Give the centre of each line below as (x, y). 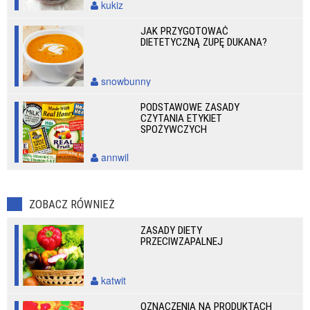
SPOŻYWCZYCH (174, 129)
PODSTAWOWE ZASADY (190, 107)
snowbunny (125, 81)
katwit (112, 280)
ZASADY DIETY (172, 230)
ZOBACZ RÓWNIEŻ (72, 204)
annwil (113, 157)
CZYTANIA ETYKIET (182, 118)
